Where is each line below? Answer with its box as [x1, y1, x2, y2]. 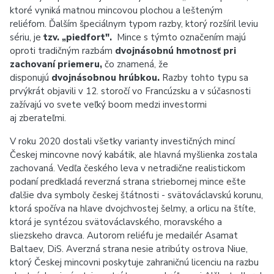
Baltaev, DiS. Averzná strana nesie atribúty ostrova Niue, [10, 243, 248, 255]
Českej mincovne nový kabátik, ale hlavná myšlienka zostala [10, 149, 257, 161]
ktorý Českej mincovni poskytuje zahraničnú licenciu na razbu [10, 256, 259, 268]
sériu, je [10, 31, 43, 43]
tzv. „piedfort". [43, 31, 112, 43]
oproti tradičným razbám [10, 45, 115, 57]
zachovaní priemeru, [10, 58, 105, 70]
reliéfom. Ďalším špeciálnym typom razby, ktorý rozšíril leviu [10, 18, 258, 30]
